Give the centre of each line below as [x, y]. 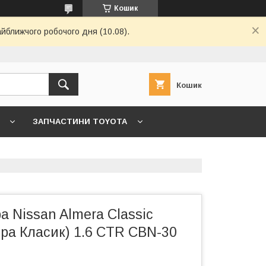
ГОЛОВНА [60, 152]
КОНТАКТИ [123, 152]
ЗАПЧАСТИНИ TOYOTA [80, 121]
